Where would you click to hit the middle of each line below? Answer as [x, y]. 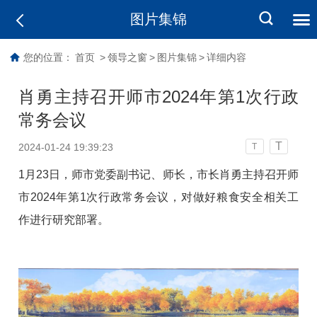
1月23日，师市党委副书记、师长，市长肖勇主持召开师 [158, 174]
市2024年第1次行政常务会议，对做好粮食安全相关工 [158, 197]
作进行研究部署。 [64, 219]
